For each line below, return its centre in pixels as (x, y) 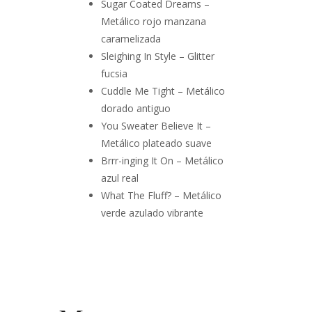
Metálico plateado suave (156, 143)
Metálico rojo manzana (154, 22)
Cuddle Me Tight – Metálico (163, 91)
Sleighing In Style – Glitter (158, 56)
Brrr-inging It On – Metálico (162, 161)
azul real (120, 178)
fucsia (114, 74)
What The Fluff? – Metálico (161, 196)
